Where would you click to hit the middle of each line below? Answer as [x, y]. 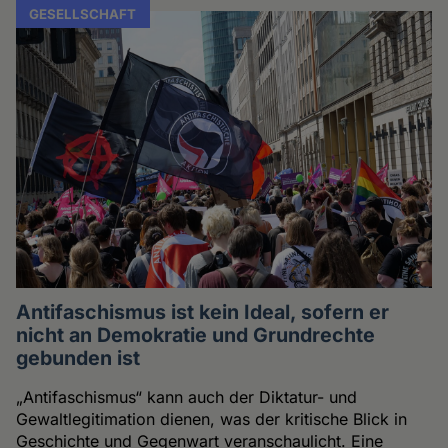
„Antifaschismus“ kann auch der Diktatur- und [187, 397]
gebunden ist [78, 358]
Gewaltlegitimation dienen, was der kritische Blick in [212, 419]
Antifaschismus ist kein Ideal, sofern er [203, 312]
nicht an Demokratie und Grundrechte [196, 335]
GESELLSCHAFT [83, 13]
